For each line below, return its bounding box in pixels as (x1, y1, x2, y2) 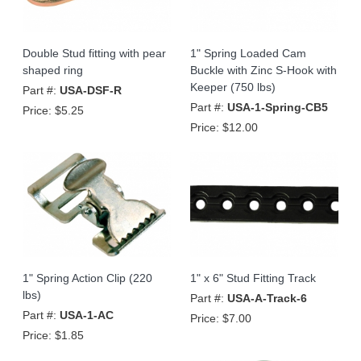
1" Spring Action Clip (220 (23, 271, 152, 284)
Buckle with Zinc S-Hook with (190, 63, 337, 77)
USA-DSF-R (60, 83, 122, 97)
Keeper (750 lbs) (190, 80, 276, 93)
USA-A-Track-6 (227, 291, 307, 305)
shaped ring (23, 63, 83, 77)
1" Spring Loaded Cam (190, 46, 306, 60)
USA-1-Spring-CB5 (227, 100, 328, 114)
